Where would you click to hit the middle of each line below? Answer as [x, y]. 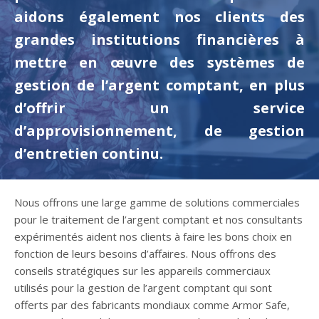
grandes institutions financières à [159, 40]
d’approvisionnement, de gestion [159, 131]
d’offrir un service [159, 108]
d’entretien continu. [89, 153]
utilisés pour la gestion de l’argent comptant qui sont [143, 288]
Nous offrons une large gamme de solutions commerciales [157, 202]
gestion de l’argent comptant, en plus [159, 85]
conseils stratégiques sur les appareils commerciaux [142, 271]
